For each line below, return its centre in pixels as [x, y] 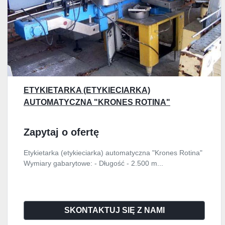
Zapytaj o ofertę [61, 132]
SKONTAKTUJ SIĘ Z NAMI [114, 210]
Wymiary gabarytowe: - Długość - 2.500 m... [93, 163]
